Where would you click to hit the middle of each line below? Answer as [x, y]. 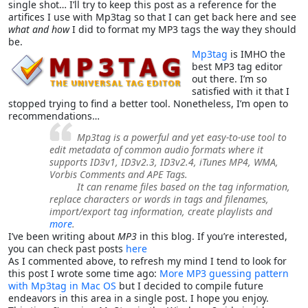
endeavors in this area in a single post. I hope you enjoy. [139, 298]
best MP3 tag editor [237, 66]
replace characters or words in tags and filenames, [159, 199]
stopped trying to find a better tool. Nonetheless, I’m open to [148, 103]
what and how [39, 29]
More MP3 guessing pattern [224, 273]
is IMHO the [256, 54]
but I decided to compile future [190, 285]
